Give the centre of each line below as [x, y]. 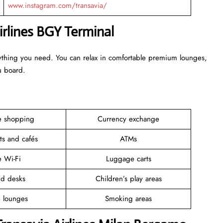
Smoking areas [128, 198]
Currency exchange [128, 119]
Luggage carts [128, 159]
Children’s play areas [128, 178]
